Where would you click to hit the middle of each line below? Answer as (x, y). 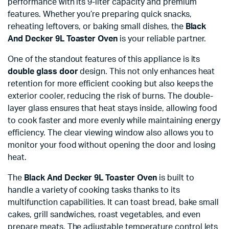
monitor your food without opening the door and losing (112, 145)
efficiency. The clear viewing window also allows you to (111, 133)
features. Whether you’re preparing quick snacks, (100, 14)
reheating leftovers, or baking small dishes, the (97, 27)
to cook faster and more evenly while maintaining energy (114, 121)
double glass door (43, 72)
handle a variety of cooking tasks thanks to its (94, 190)
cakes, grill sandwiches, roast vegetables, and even (104, 215)
